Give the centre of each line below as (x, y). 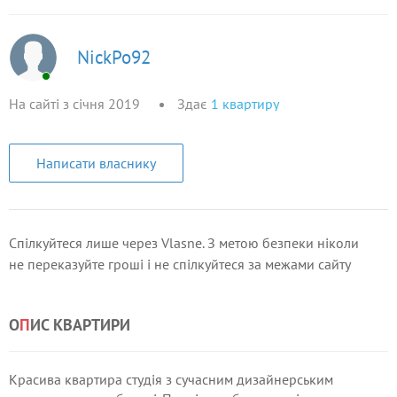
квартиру (251, 104)
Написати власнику (96, 163)
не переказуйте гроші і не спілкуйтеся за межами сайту (180, 264)
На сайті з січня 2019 (74, 104)
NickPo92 (114, 57)
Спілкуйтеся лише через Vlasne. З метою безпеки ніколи (184, 243)
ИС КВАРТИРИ (80, 325)
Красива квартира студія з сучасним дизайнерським (171, 379)
